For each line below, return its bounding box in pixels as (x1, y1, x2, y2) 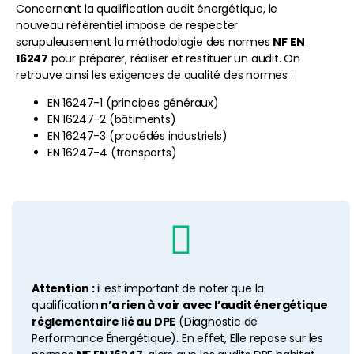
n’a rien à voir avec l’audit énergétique (98, 296, 329, 313)
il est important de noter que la (96, 280, 265, 296)
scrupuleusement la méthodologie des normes (16, 33, 273, 50)
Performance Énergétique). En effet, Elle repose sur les (32, 330, 323, 346)
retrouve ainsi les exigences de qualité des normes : (16, 66, 293, 83)
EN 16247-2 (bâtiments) (47, 111, 176, 127)
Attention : (32, 280, 97, 296)
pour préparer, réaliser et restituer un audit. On (48, 50, 300, 66)
